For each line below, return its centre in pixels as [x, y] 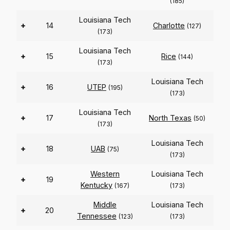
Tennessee [97, 216]
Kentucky [97, 185]
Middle [105, 205]
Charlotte [169, 26]
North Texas [170, 118]
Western [105, 174]
